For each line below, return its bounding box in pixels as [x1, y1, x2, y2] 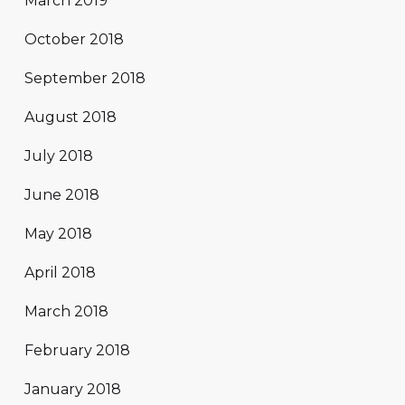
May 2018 [24, 225, 92, 243]
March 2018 [24, 303, 108, 321]
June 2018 [24, 186, 99, 204]
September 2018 [24, 70, 146, 88]
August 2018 [24, 108, 117, 127]
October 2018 [24, 31, 124, 49]
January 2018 [24, 381, 121, 399]
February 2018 [24, 342, 130, 360]
